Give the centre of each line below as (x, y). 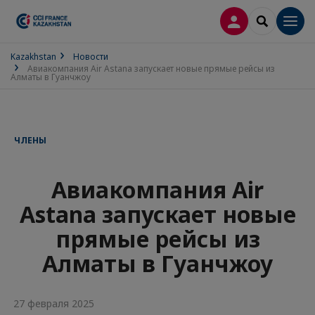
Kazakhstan (33, 57)
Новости (91, 57)
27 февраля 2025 (52, 303)
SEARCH (281, 20)
